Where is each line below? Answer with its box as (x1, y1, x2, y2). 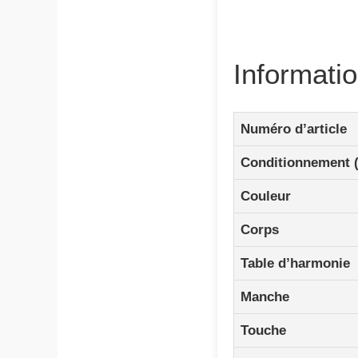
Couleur (241, 188, 291, 204)
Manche (241, 288, 289, 304)
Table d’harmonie (241, 255, 350, 271)
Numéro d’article (241, 121, 347, 137)
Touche (241, 322, 286, 338)
